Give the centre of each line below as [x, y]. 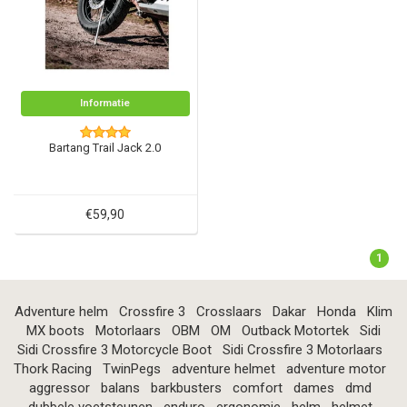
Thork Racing [53, 369]
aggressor [59, 388]
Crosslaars [229, 312]
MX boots [55, 331]
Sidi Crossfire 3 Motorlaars [303, 350]
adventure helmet [223, 369]
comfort [257, 388]
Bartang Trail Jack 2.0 [105, 148]
